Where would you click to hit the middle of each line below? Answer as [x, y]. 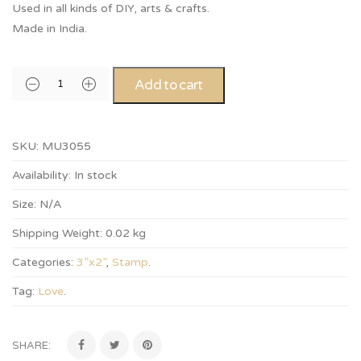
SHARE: [31, 346]
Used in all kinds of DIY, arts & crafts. [111, 8]
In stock [95, 175]
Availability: [41, 175]
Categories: [43, 262]
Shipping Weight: [57, 233]
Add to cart [169, 85]
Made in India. [50, 29]
